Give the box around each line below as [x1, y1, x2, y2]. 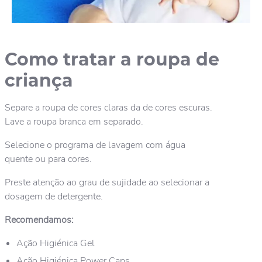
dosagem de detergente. [5, 190, 103, 204]
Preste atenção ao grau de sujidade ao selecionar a [5, 176, 209, 189]
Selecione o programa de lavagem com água [5, 139, 185, 152]
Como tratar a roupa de [5, 49, 219, 71]
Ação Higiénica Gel [16, 237, 95, 250]
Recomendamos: [5, 213, 74, 227]
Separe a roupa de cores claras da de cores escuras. [5, 101, 212, 115]
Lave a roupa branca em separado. [5, 115, 143, 129]
